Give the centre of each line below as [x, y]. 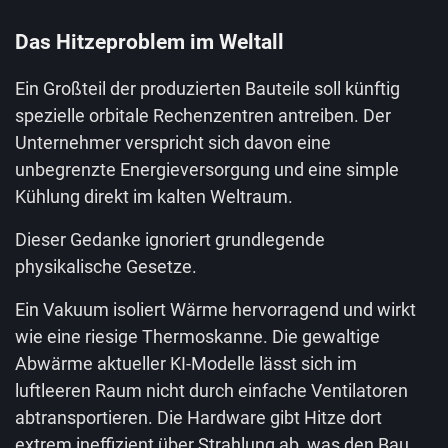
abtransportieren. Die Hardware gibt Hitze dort [198, 417]
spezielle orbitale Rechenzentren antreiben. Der [203, 115]
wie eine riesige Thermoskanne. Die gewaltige [197, 336]
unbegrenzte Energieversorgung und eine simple [207, 169]
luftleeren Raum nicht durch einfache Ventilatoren [211, 390]
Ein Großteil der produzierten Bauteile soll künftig [207, 88]
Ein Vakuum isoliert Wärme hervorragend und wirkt [215, 309]
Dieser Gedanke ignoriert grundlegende [170, 239]
